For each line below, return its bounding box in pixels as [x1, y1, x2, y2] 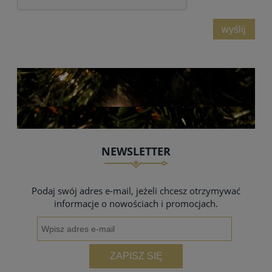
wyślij [222, 23, 246, 35]
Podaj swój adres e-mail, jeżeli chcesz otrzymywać [32, 185, 240, 197]
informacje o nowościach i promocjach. [54, 197, 218, 209]
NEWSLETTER [101, 144, 171, 159]
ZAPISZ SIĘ [109, 250, 163, 261]
